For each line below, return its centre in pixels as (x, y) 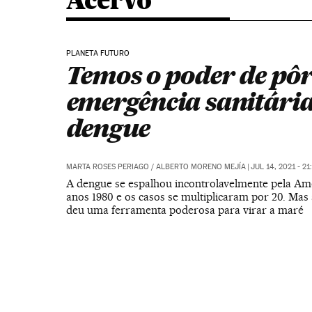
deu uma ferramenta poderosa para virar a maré (185, 210)
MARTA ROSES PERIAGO (107, 167)
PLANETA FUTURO (98, 53)
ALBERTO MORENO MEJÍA (201, 167)
